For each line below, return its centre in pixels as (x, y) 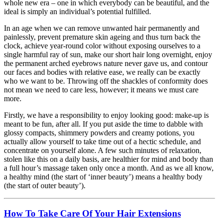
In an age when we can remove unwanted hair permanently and (102, 28)
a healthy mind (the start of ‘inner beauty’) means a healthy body (103, 176)
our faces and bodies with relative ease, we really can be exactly (102, 72)
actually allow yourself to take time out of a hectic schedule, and (102, 141)
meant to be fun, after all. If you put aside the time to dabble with (103, 124)
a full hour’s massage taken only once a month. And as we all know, (109, 168)
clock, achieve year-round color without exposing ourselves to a (102, 45)
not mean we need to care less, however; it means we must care (101, 89)
